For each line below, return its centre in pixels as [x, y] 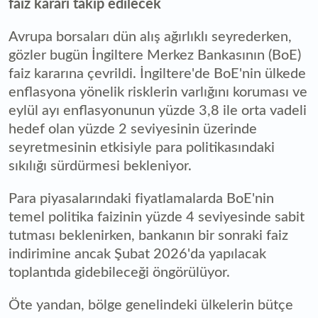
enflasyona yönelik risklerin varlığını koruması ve [158, 92]
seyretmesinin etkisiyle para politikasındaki [142, 147]
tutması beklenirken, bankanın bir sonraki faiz [148, 235]
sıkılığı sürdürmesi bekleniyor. [100, 166]
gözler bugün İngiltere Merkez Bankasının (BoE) [155, 55]
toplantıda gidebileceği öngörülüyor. [119, 272]
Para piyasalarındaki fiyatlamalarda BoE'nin [141, 198]
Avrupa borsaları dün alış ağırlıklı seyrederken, [150, 37]
